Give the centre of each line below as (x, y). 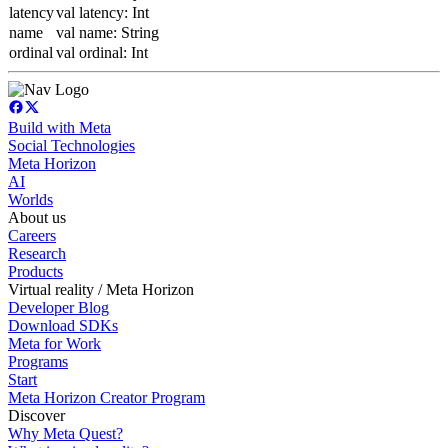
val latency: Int (102, 13)
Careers (32, 236)
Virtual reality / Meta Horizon (101, 290)
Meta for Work (54, 344)
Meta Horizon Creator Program (106, 398)
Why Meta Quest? (65, 434)
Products (35, 272)
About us (37, 218)
